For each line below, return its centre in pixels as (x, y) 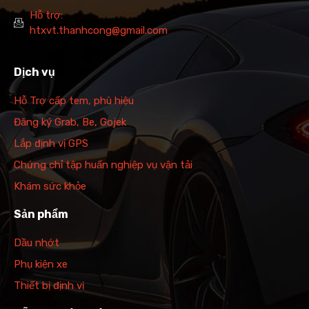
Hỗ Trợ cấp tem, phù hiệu (74, 100)
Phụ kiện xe (41, 264)
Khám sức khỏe (50, 186)
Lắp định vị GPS (51, 143)
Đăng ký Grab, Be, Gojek (70, 122)
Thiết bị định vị (49, 285)
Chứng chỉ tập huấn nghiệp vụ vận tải (103, 165)
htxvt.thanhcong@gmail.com (98, 30)
